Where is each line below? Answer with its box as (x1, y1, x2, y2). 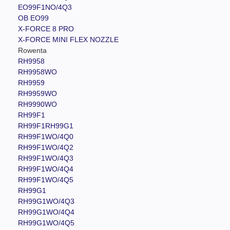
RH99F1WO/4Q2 (18, 143, 73, 151)
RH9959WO (18, 89, 57, 98)
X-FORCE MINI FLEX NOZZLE (18, 35, 119, 44)
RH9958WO (18, 67, 57, 76)
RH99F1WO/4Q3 (18, 154, 73, 162)
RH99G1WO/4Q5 (18, 218, 74, 227)
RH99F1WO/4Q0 (18, 132, 73, 141)
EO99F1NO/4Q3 (18, 3, 72, 11)
